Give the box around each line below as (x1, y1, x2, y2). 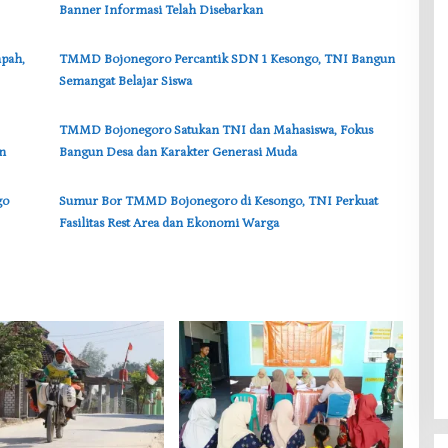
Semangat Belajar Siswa (58, 74, 192, 90)
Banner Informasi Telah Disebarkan (58, 3, 263, 19)
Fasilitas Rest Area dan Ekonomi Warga (58, 216, 279, 232)
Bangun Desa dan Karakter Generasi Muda (58, 145, 297, 161)
